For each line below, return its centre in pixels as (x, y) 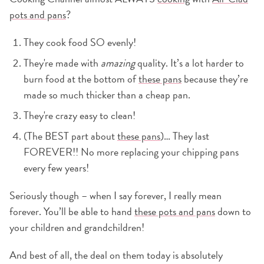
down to (233, 212)
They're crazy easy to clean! (80, 115)
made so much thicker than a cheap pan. (107, 95)
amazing (118, 63)
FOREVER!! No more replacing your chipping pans (131, 152)
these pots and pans (175, 212)
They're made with (62, 63)
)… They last (185, 136)
